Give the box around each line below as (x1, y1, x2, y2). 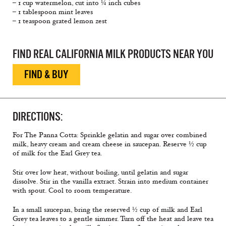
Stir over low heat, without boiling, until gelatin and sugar (13, 168, 188, 177)
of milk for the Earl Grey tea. (13, 149, 102, 158)
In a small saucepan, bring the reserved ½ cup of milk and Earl (13, 205, 202, 214)
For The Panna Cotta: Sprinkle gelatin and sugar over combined (13, 131, 207, 140)
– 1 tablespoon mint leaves (13, 8, 93, 17)
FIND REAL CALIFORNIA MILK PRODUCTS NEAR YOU (13, 47, 213, 61)
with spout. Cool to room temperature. (13, 186, 132, 195)
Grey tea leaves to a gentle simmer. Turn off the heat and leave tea (13, 214, 213, 223)
